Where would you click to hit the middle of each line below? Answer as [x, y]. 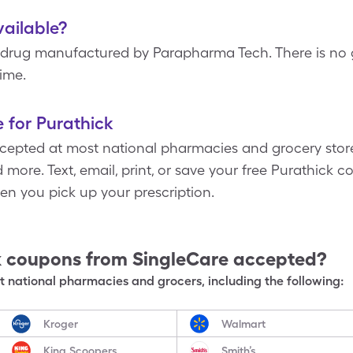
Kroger [61, 323]
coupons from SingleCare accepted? [167, 259]
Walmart [243, 323]
